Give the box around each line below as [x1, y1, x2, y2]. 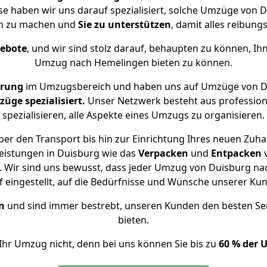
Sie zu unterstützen [77, 18, 171, 31]
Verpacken [138, 147, 188, 160]
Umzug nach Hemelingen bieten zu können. [35, 56, 232, 69]
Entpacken [210, 147, 262, 160]
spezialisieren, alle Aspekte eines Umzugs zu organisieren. [2, 108, 265, 122]
